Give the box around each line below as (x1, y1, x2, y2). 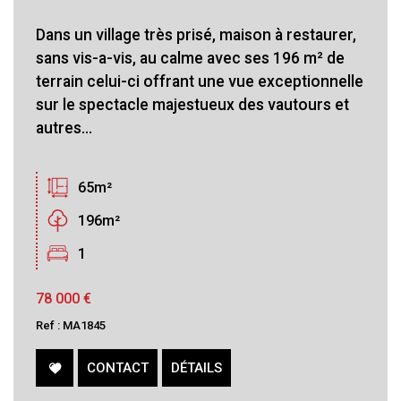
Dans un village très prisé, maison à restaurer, (36, 25, 356, 44)
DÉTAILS (171, 359, 222, 376)
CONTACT (87, 359, 149, 376)
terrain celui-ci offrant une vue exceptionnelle (36, 72, 363, 90)
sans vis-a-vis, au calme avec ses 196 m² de (36, 48, 345, 67)
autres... (36, 118, 92, 137)
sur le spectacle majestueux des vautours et (36, 95, 349, 114)
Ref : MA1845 (36, 318, 106, 332)
